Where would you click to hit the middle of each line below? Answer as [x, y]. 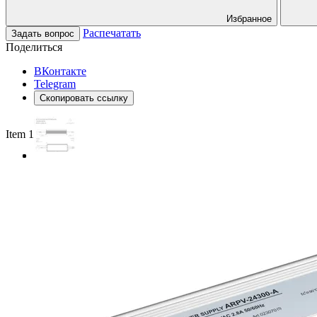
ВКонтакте [60, 71]
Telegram [55, 83]
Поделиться [34, 47]
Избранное [249, 18]
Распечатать [112, 33]
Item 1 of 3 [30, 134]
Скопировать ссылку [84, 98]
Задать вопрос [43, 33]
